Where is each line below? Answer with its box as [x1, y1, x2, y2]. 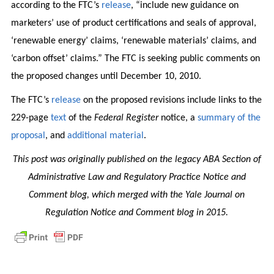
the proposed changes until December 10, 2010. [10, 71, 201, 81]
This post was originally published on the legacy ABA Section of [12, 154, 261, 165]
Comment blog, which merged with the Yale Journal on [29, 190, 245, 200]
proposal [10, 130, 45, 141]
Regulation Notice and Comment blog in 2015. [45, 207, 229, 218]
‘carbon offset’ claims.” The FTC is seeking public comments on [10, 53, 260, 64]
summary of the [197, 113, 261, 123]
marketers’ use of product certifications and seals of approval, [10, 18, 256, 28]
